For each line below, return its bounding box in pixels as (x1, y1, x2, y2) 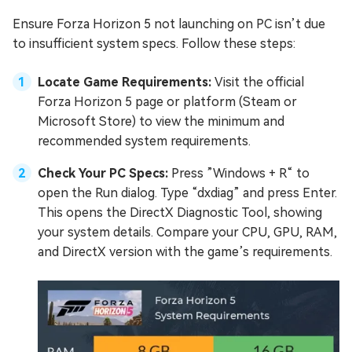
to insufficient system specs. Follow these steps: (13, 36, 295, 51)
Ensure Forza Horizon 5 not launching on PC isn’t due (13, 16, 325, 31)
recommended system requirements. (38, 134, 251, 148)
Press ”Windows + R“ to (171, 166, 310, 181)
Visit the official (214, 75, 304, 90)
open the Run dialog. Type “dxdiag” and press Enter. (38, 185, 337, 200)
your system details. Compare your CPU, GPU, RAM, (38, 225, 337, 240)
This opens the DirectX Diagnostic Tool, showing (38, 205, 322, 220)
